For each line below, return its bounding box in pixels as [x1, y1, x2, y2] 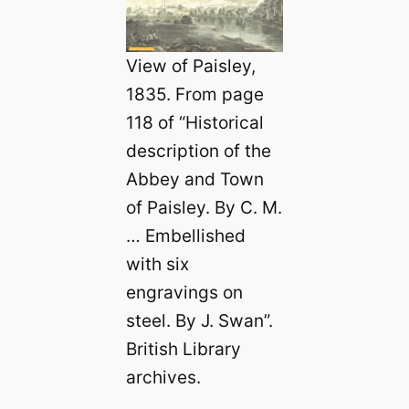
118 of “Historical [125, 111, 264, 134]
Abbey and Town [125, 168, 264, 191]
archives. [125, 366, 201, 389]
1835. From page [125, 83, 264, 106]
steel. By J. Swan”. [125, 309, 273, 332]
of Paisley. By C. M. [125, 196, 282, 219]
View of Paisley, [125, 55, 256, 78]
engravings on [125, 281, 243, 304]
